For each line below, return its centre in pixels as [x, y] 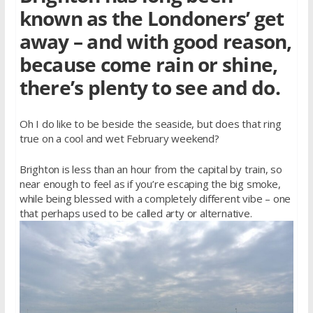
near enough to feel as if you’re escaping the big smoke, [150, 183]
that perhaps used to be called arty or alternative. [136, 213]
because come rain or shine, [148, 65]
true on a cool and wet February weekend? [119, 139]
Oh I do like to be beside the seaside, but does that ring [150, 124]
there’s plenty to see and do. [150, 88]
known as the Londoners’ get [152, 19]
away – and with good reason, [155, 42]
